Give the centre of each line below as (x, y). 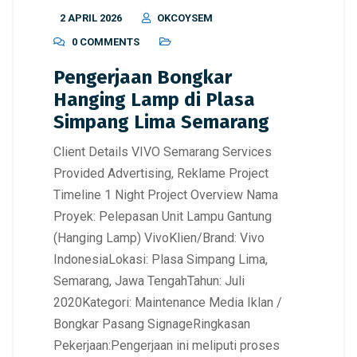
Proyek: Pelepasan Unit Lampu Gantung (163, 216)
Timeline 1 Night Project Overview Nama (166, 194)
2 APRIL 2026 (91, 18)
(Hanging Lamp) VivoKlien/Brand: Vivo (159, 237)
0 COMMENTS (106, 41)
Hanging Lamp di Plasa (154, 99)
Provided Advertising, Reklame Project (161, 173)
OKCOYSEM (185, 18)
